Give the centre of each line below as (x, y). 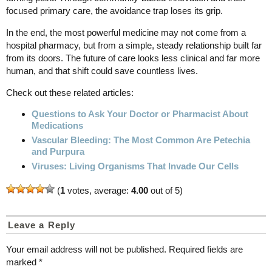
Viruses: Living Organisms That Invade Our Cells (135, 166)
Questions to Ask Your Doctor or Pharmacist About (140, 114)
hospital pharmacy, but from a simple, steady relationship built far (134, 45)
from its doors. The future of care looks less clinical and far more (133, 58)
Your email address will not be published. (86, 249)
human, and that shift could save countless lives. (102, 70)
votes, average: (98, 190)
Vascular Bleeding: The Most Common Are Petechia (141, 140)
